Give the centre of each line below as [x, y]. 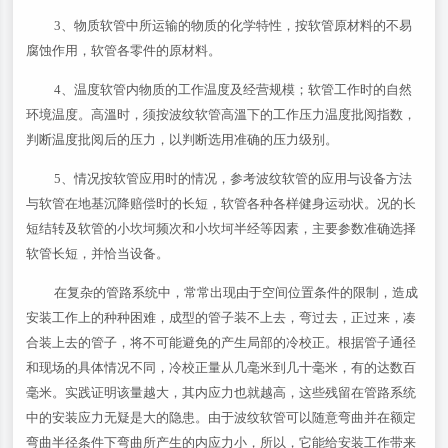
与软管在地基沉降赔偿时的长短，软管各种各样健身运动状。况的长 [221, 203]
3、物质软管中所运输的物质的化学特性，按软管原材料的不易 [233, 25]
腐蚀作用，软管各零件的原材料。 [124, 50]
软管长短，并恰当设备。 [98, 253]
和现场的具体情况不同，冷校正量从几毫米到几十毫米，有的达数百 [221, 367]
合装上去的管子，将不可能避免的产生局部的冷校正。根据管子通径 [221, 342]
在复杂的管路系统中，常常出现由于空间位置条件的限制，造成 [236, 292]
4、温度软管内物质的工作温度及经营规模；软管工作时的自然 [233, 89]
